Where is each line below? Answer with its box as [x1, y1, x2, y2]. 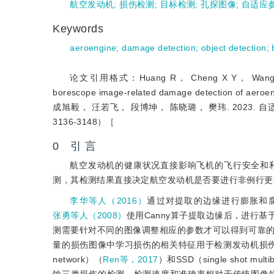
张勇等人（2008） [53, 210, 127, 220]
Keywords [53, 23, 108, 35]
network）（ [53, 254, 103, 264]
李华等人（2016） [70, 196, 147, 206]
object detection [201, 43, 267, 53]
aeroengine [70, 43, 117, 53]
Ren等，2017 [103, 254, 158, 264]
